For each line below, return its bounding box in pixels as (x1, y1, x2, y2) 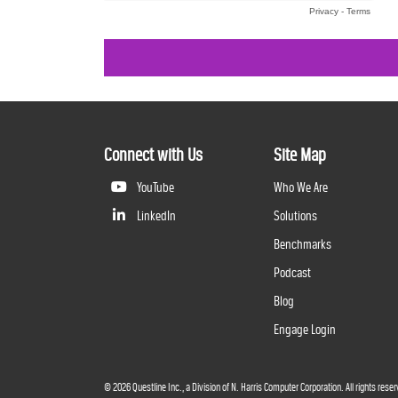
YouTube (134, 179, 174, 195)
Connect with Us (104, 145, 203, 165)
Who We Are (274, 179, 328, 195)
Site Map (274, 145, 326, 165)
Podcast (274, 265, 311, 281)
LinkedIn (134, 208, 176, 224)
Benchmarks (274, 236, 331, 252)
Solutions (274, 208, 317, 224)
